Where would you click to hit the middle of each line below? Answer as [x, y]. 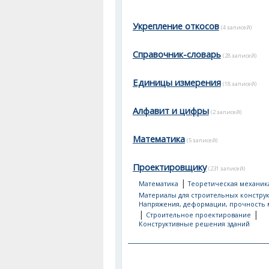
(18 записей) [239, 84]
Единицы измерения [177, 82]
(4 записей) [236, 27]
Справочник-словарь [177, 54]
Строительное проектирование [198, 215]
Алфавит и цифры [171, 110]
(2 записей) [226, 112]
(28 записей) [239, 56]
